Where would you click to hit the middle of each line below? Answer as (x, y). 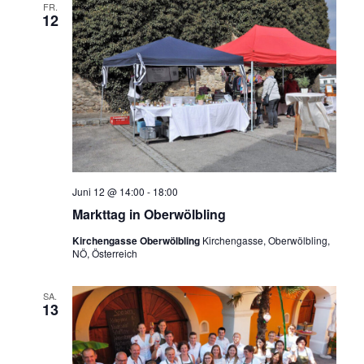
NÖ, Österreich (104, 253)
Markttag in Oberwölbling (149, 214)
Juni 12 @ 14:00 (108, 192)
